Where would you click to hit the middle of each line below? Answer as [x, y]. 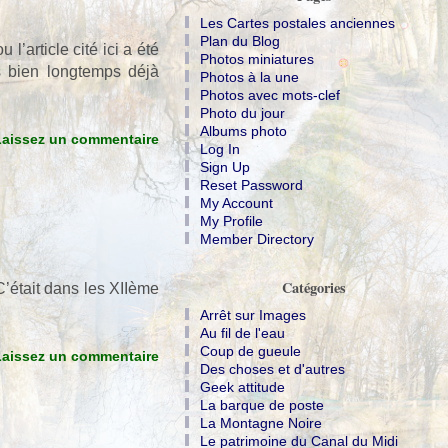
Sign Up [225, 167]
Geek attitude [242, 387]
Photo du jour [242, 113]
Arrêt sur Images [253, 315]
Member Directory [257, 239]
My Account [236, 203]
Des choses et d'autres [272, 369]
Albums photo [243, 131]
